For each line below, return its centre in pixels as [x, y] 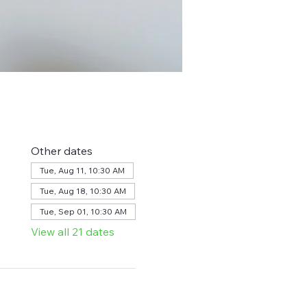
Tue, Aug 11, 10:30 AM [82, 170]
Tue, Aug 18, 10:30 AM [83, 191]
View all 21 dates [72, 232]
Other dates [61, 151]
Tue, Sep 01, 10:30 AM [83, 211]
